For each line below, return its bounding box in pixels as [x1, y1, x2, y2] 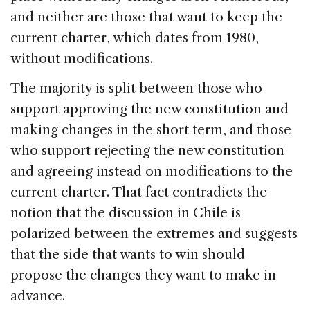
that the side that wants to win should [10, 246, 245, 263]
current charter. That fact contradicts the [10, 184, 267, 201]
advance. [10, 288, 65, 304]
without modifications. [10, 51, 153, 67]
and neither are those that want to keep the [10, 9, 282, 26]
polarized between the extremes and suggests [10, 226, 298, 242]
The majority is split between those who [10, 80, 262, 97]
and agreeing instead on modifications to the [10, 163, 293, 180]
